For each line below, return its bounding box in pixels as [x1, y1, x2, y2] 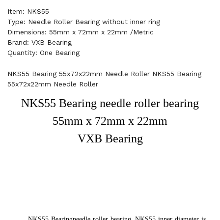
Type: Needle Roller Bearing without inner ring [7, 18, 160, 26]
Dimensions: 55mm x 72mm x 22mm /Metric [7, 28, 154, 36]
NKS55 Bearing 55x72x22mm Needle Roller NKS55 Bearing [7, 70, 201, 78]
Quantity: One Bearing [7, 49, 80, 56]
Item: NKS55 [7, 7, 49, 15]
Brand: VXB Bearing [7, 38, 72, 46]
